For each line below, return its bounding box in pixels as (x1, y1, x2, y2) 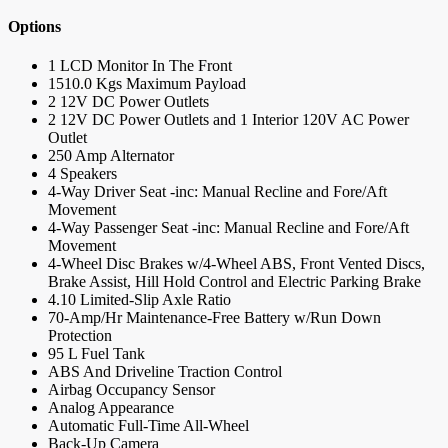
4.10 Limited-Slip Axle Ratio (48, 291, 231, 309)
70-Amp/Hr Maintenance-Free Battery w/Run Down (48, 309, 381, 327)
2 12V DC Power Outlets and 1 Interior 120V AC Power (48, 111, 409, 129)
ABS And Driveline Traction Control (48, 363, 282, 381)
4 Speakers (48, 165, 117, 183)
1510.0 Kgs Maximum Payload (48, 75, 246, 93)
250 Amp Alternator (48, 147, 174, 165)
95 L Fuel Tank (48, 345, 145, 363)
